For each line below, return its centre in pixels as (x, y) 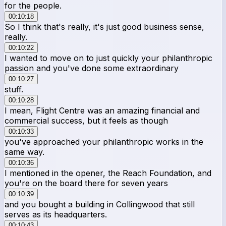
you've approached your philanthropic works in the (104, 142)
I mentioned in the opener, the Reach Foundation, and (108, 173)
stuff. (14, 89)
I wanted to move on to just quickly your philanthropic (108, 58)
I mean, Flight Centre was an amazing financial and (102, 110)
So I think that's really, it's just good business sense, (104, 26)
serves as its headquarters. (56, 214)
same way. (24, 152)
